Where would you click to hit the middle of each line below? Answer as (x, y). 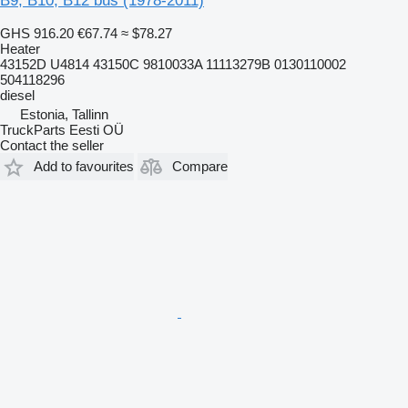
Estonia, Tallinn (64, 114)
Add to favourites (84, 166)
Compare (200, 166)
